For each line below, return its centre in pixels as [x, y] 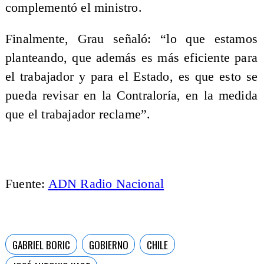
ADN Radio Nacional [106, 184]
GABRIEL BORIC [41, 244]
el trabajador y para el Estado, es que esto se [131, 77]
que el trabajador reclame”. [78, 115]
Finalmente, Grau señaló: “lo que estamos [131, 39]
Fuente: [27, 184]
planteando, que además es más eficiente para [131, 58]
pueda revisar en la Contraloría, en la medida [131, 96]
